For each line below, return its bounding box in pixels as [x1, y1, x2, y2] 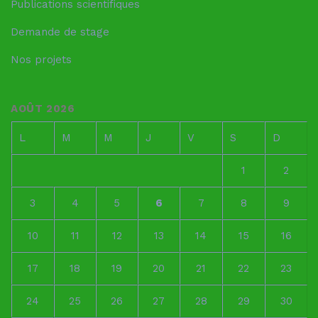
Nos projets [11, 53, 72, 66]
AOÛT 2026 [11, 102, 75, 115]
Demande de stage [11, 25, 109, 38]
